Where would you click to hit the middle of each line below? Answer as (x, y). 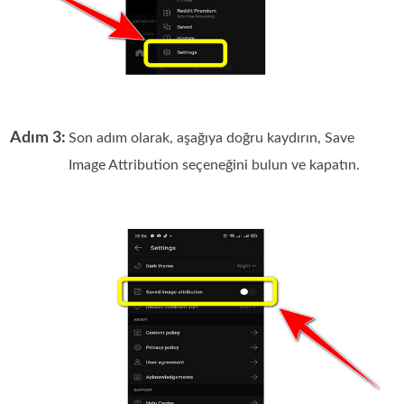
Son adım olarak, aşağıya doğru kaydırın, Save (212, 138)
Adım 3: (38, 138)
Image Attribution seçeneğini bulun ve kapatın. (215, 165)
